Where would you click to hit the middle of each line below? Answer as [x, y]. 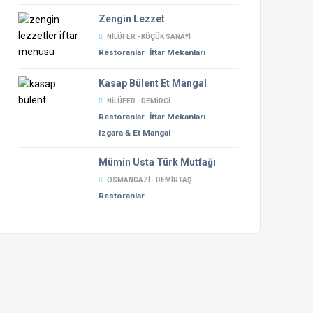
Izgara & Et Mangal [134, 133]
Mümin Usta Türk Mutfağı [157, 162]
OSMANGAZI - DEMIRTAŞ [149, 180]
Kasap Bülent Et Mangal [152, 83]
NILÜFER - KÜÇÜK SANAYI [148, 37]
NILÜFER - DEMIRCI [138, 101]
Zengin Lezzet [131, 19]
